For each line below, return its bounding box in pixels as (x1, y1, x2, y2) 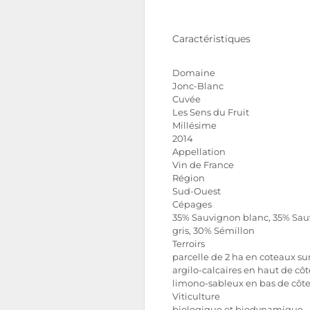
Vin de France (172, 160, 234, 170)
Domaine (172, 68, 215, 78)
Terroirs (172, 239, 205, 249)
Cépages (172, 199, 212, 210)
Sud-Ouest (172, 186, 221, 197)
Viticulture (172, 291, 220, 302)
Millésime (172, 120, 217, 131)
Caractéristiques (172, 33, 250, 45)
